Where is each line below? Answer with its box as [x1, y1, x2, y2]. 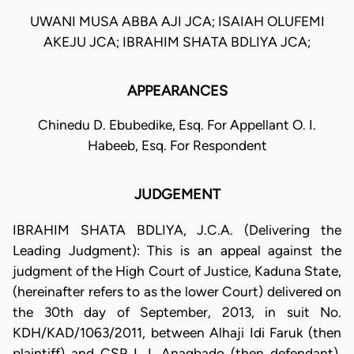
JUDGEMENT [134, 186, 220, 204]
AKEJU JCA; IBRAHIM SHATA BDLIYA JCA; [43, 34, 311, 51]
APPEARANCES [126, 82, 228, 100]
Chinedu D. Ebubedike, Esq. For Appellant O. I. [38, 117, 316, 134]
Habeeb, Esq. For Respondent [87, 137, 267, 154]
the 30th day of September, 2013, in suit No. [13, 303, 341, 320]
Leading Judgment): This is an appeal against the [13, 242, 341, 258]
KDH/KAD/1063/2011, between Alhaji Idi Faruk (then [13, 324, 341, 341]
